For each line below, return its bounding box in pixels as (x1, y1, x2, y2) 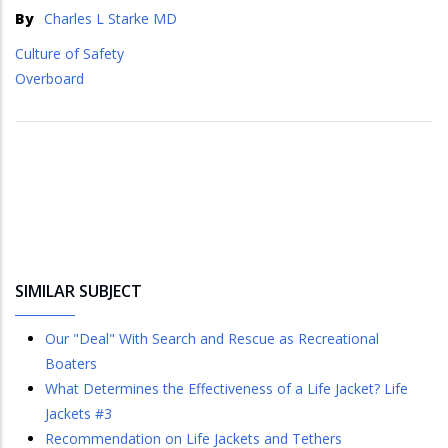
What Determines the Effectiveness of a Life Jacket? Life (45, 379, 408, 399)
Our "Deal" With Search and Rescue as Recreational (45, 329, 379, 349)
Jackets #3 (45, 404, 112, 424)
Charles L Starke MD (44, 9, 177, 29)
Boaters (45, 354, 97, 374)
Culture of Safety (15, 44, 124, 64)
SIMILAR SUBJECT (15, 280, 142, 303)
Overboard (15, 69, 84, 89)
